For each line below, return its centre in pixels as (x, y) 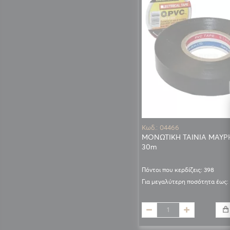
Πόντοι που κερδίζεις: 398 (178, 169)
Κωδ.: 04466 (160, 127)
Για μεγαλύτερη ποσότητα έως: (185, 182)
